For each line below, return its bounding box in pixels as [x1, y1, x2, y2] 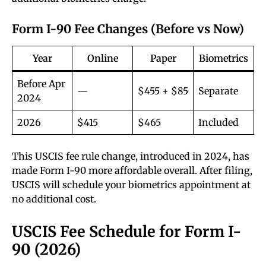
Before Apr [17, 78, 65, 90]
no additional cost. [12, 193, 96, 205]
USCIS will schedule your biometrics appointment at [12, 179, 251, 191]
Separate [198, 85, 238, 97]
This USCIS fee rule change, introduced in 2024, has [12, 150, 249, 163]
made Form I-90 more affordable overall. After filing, [12, 164, 252, 177]
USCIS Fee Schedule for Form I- [12, 222, 241, 242]
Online [87, 52, 118, 65]
